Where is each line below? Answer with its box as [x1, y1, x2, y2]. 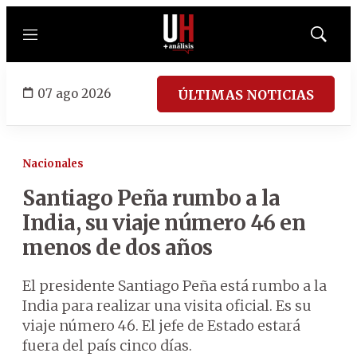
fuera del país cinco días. [22, 336, 192, 355]
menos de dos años [22, 234, 213, 261]
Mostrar [317, 33, 353, 45]
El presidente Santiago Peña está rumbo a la [22, 277, 327, 295]
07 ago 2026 [37, 85, 111, 101]
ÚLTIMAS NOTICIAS [178, 86, 314, 103]
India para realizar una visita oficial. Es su [22, 296, 312, 315]
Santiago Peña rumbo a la [22, 185, 280, 211]
